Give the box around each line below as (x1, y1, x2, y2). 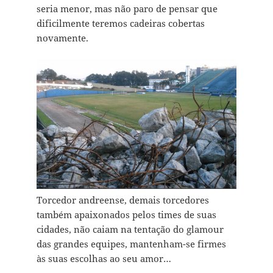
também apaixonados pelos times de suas (36, 208, 216, 221)
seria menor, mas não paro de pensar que (36, 2, 218, 15)
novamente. (36, 32, 88, 44)
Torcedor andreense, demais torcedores (36, 194, 209, 207)
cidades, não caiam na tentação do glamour (36, 223, 224, 236)
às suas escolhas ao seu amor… (36, 252, 171, 265)
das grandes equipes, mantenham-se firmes (36, 238, 226, 250)
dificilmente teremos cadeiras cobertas (36, 17, 205, 30)
